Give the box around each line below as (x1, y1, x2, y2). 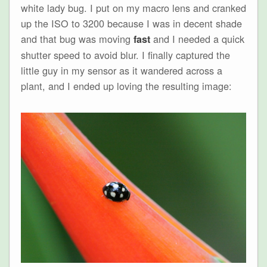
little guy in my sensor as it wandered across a (20, 63, 222, 77)
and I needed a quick (150, 31, 244, 46)
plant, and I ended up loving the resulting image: (20, 78, 232, 93)
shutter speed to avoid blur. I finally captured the (20, 47, 230, 62)
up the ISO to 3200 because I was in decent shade (20, 15, 242, 30)
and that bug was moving (20, 31, 133, 46)
